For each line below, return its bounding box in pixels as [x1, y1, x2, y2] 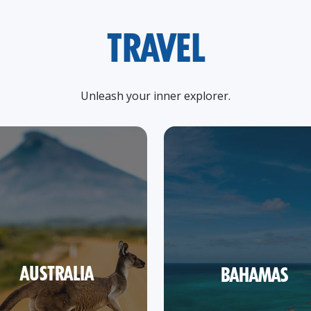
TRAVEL [106, 33, 205, 72]
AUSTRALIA [19, 266, 94, 285]
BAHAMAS [221, 267, 288, 287]
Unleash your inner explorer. [81, 88, 230, 103]
